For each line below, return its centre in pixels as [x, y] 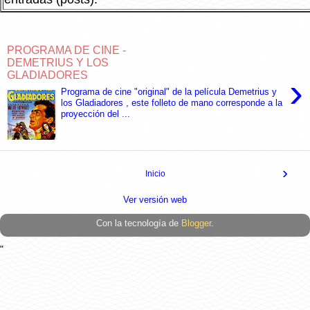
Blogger [196, 224]
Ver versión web [155, 200]
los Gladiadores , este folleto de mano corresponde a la [172, 103]
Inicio [155, 174]
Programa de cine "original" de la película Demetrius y [169, 92]
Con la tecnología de [139, 224]
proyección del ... [96, 114]
